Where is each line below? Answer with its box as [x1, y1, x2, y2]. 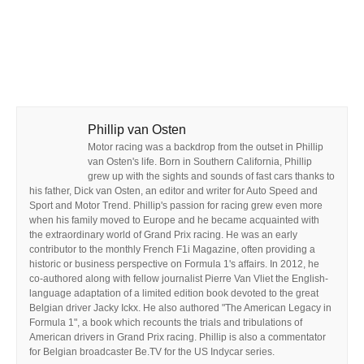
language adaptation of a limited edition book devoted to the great [29, 287, 318, 299]
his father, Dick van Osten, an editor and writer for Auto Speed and [29, 184, 318, 197]
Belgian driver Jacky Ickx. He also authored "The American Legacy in [29, 301, 331, 314]
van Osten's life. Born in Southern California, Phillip [88, 155, 312, 167]
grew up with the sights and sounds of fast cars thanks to [88, 170, 335, 182]
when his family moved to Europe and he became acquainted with [29, 214, 319, 226]
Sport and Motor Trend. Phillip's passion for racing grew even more [29, 199, 323, 211]
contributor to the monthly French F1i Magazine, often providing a [29, 243, 315, 255]
